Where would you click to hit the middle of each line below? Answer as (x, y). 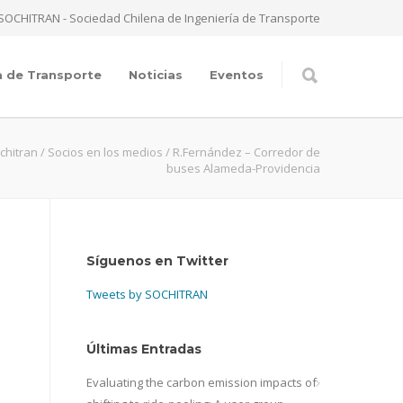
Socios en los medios (105, 152)
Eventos (237, 75)
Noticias (156, 75)
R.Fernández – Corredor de (246, 152)
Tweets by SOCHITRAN (147, 294)
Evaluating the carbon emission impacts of (201, 382)
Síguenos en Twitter (157, 261)
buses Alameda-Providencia (243, 168)
